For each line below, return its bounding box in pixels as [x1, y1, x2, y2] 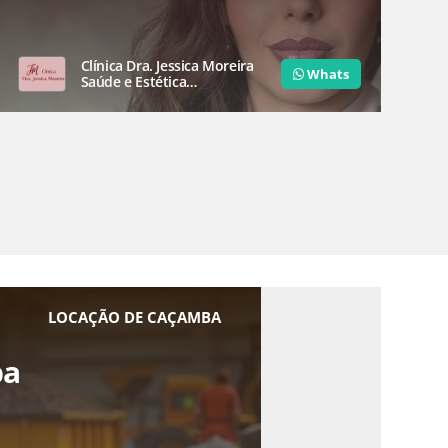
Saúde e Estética [80, 73, 187, 91]
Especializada [80, 89, 167, 107]
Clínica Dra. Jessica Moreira [80, 57, 254, 75]
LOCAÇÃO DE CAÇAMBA [48, 307, 221, 328]
